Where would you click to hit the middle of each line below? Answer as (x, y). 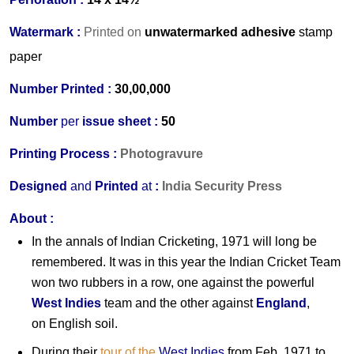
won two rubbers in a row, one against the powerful (173, 283)
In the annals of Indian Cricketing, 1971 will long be (174, 242)
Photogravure (162, 154)
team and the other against (180, 303)
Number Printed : (60, 89)
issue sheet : (119, 122)
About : (32, 219)
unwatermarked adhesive (222, 32)
